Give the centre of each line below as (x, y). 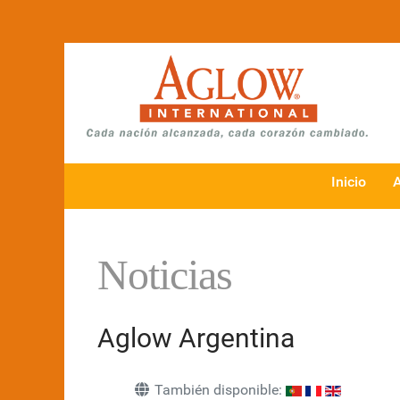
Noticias (165, 275)
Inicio (349, 182)
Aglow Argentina (196, 338)
